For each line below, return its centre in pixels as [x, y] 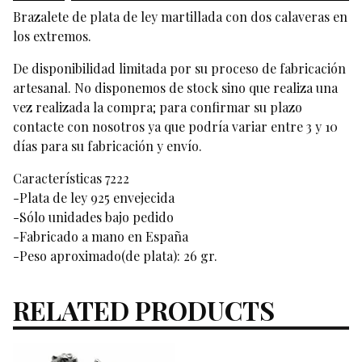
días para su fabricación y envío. [107, 146]
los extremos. [52, 36]
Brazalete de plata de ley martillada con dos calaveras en [180, 17]
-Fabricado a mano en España [101, 237]
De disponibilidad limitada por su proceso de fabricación [179, 69]
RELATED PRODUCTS [144, 309]
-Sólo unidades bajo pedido [93, 217]
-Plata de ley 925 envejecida [94, 198]
